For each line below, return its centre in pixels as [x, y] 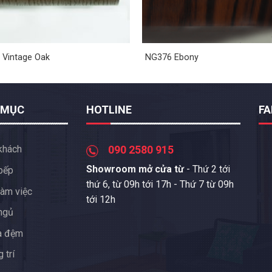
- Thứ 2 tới [208, 169]
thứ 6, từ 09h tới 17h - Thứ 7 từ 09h [160, 185]
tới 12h [100, 200]
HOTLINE [109, 109]
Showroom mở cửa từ [136, 169]
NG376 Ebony [172, 57]
